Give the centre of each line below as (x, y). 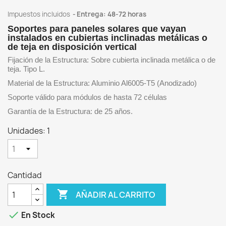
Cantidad (25, 175)
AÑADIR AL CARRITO (116, 194)
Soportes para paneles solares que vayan (97, 29)
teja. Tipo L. (26, 69)
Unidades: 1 (29, 131)
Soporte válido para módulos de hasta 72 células (87, 97)
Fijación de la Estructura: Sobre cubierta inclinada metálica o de (111, 60)
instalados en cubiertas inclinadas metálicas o (107, 38)
